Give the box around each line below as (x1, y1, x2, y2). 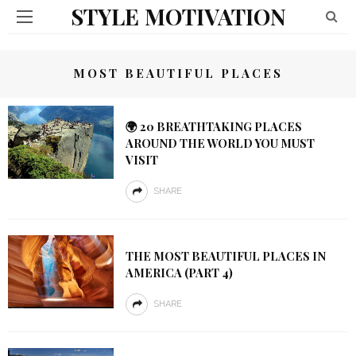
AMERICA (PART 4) (125, 265, 233, 281)
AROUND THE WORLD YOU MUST (125, 135, 315, 151)
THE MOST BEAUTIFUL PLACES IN (125, 248, 326, 264)
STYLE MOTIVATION (70, 2, 286, 31)
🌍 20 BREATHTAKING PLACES (125, 118, 302, 134)
